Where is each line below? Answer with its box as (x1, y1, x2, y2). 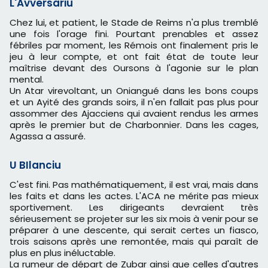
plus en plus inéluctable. (10, 246, 115, 260)
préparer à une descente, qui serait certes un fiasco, (10, 224, 258, 237)
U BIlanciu (10, 158, 61, 173)
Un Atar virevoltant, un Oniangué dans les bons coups (10, 84, 258, 98)
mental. (10, 73, 44, 86)
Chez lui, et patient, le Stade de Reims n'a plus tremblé (10, 16, 17, 29)
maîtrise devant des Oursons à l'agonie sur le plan (10, 62, 258, 75)
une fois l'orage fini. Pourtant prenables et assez (10, 28, 258, 41)
